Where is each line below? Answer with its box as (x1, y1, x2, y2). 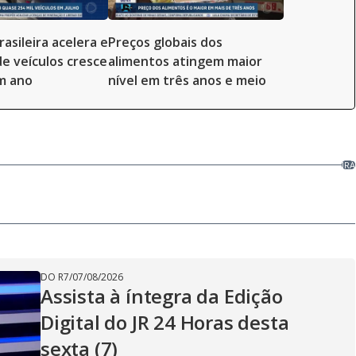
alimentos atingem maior (108, 52, 262, 70)
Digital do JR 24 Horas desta (41, 309, 289, 335)
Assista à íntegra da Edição (41, 283, 283, 309)
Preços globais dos (108, 33, 222, 51)
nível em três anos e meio (108, 72, 266, 89)
